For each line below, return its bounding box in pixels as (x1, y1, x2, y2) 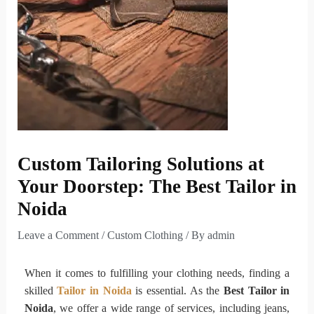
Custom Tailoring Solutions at (17, 153, 264, 175)
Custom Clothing (107, 228, 183, 241)
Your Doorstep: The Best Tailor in (17, 175, 296, 197)
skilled (24, 284, 57, 296)
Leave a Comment (17, 228, 99, 241)
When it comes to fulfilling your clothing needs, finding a (24, 266, 290, 279)
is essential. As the (135, 284, 224, 296)
